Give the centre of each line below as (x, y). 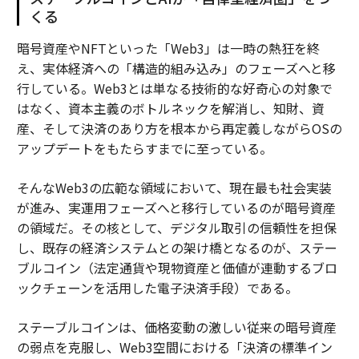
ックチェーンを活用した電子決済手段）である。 (157, 287)
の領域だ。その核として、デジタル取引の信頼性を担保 (176, 227)
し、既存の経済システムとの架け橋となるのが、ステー (177, 247)
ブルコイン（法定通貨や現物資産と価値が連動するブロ (177, 267)
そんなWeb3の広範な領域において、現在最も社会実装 (174, 187)
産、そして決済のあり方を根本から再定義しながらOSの (179, 128)
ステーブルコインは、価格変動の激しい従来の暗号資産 (176, 327)
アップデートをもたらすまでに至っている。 (144, 148)
